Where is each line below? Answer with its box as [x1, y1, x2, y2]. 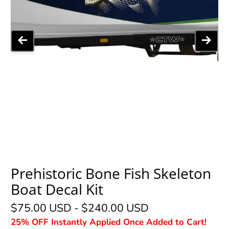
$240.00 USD [81, 200, 149, 216]
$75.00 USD [11, 200, 72, 216]
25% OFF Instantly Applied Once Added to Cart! [11, 216, 207, 228]
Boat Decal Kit [11, 179, 104, 199]
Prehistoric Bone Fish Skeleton [11, 164, 212, 184]
